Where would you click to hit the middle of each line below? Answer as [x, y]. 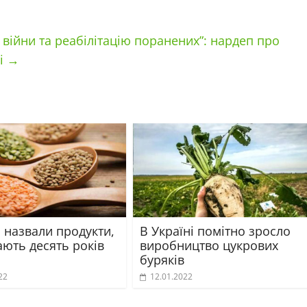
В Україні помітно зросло [215, 231]
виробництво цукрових [209, 245]
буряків [162, 259]
